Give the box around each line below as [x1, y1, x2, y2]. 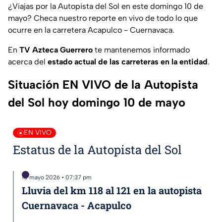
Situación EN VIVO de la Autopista [8, 77, 198, 92]
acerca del [8, 57, 48, 67]
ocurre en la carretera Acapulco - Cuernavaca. [8, 25, 174, 35]
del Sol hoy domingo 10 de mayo [8, 95, 185, 110]
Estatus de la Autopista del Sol [13, 142, 182, 158]
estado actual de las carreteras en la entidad [48, 57, 208, 67]
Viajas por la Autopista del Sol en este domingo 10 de [12, 1, 203, 11]
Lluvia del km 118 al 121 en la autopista [22, 184, 202, 197]
